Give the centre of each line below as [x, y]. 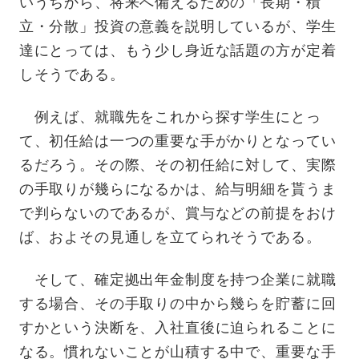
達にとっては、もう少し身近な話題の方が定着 [177, 51]
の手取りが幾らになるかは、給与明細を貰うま [177, 190]
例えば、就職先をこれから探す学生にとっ [170, 117]
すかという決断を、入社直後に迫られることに [177, 328]
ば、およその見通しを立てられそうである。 [170, 238]
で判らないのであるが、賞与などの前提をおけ [177, 214]
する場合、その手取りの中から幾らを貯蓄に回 [177, 304]
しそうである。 [72, 75]
